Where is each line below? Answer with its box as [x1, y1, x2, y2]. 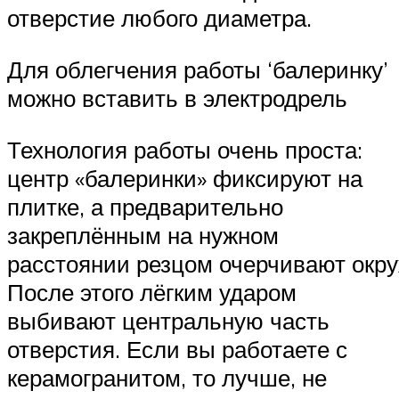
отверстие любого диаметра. [7, 4, 312, 33]
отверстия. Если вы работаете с [7, 334, 347, 363]
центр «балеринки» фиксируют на [7, 163, 362, 192]
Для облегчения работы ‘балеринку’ [7, 55, 388, 85]
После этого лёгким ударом [7, 277, 297, 306]
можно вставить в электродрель [7, 84, 347, 113]
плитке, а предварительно [7, 191, 283, 221]
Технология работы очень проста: [7, 134, 362, 164]
